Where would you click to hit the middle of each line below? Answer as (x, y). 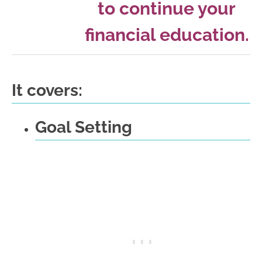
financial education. (167, 35)
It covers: (47, 91)
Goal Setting (84, 127)
